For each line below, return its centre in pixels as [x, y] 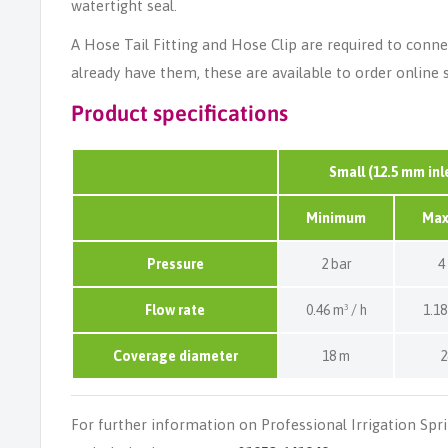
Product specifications [179, 113]
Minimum [336, 217]
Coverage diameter [175, 355]
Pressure [175, 263]
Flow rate [175, 309]
